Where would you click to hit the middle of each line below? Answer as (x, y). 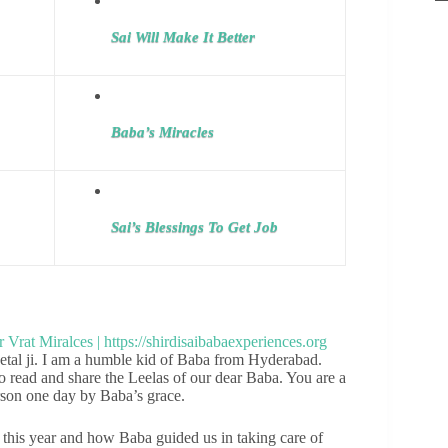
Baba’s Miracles (162, 131)
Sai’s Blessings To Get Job (194, 226)
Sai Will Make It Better (183, 36)
